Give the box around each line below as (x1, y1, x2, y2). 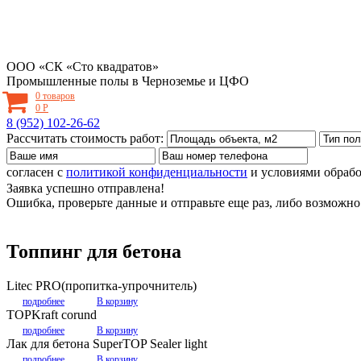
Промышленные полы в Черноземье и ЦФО (6, 74, 249, 88)
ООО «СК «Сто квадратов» (6, 60, 159, 73)
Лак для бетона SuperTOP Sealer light (6, 336, 207, 351)
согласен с (6, 165, 66, 179)
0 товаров (35, 90, 75, 102)
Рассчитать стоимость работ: (6, 131, 164, 145)
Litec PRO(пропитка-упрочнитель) (6, 278, 197, 293)
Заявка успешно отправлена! (6, 181, 164, 195)
